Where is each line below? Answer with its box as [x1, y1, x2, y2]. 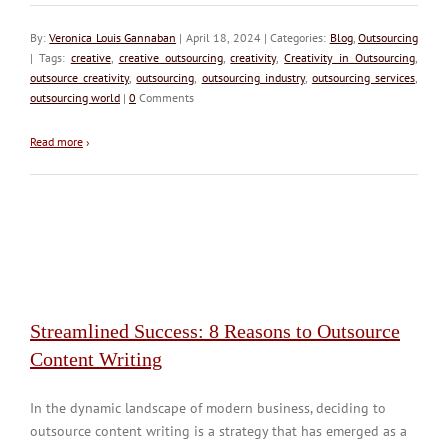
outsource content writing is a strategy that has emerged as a [30, 421, 407, 440]
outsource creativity [30, 69, 130, 85]
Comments [136, 89, 194, 105]
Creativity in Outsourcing [284, 49, 415, 65]
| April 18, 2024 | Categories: [176, 29, 330, 45]
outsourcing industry [201, 69, 305, 85]
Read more [30, 133, 83, 149]
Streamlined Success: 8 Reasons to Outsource [30, 319, 400, 342]
